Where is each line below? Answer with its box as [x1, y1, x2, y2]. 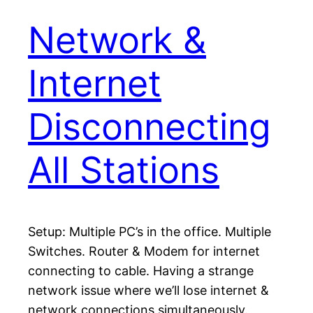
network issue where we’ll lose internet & [28, 283, 269, 298]
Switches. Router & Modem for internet [28, 244, 260, 259]
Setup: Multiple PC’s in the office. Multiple [28, 224, 271, 240]
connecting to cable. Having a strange [28, 263, 254, 279]
